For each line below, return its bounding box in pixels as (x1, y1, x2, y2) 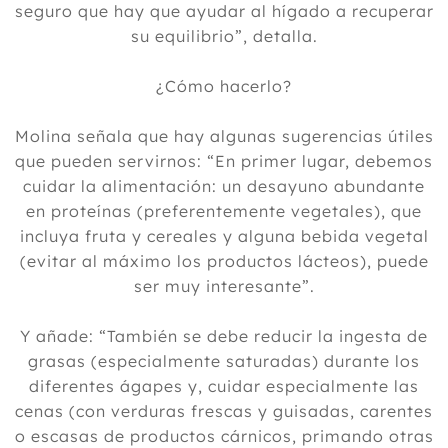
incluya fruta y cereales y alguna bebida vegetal (19, 226, 429, 246)
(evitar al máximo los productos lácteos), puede (19, 251, 429, 271)
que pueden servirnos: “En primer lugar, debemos (15, 151, 433, 171)
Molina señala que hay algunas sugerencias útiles (14, 126, 434, 146)
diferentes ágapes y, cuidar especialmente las (29, 376, 419, 396)
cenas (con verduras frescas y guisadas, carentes (15, 401, 433, 421)
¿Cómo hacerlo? (156, 76, 292, 96)
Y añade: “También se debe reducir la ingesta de (20, 326, 428, 346)
